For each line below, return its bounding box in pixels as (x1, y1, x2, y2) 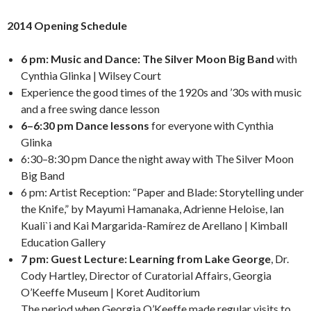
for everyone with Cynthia (149, 119, 274, 132)
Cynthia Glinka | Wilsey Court (21, 69, 161, 82)
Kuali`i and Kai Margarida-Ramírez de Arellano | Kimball (21, 219, 287, 232)
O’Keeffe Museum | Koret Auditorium (21, 285, 200, 299)
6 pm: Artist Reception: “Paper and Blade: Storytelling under (21, 185, 304, 199)
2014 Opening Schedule (7, 19, 127, 32)
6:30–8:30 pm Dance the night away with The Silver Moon (21, 152, 294, 165)
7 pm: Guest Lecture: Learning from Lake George (21, 252, 271, 265)
